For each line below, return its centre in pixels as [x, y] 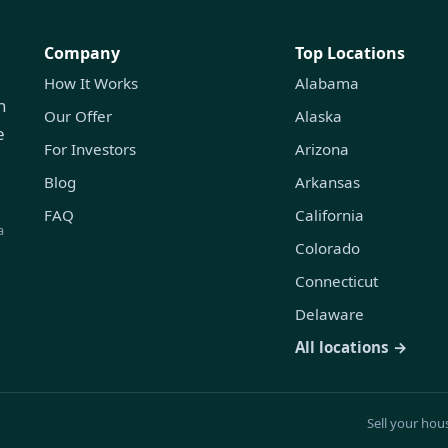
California [329, 214]
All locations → [351, 346]
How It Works [91, 82]
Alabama [326, 82]
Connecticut [336, 280]
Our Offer [78, 115]
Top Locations [349, 52]
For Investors [90, 148]
